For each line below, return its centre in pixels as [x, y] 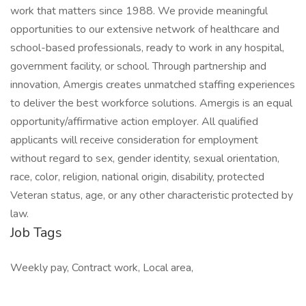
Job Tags [36, 233]
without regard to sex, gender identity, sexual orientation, [145, 158]
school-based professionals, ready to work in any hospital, [147, 48]
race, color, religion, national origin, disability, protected [137, 177]
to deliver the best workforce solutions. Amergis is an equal [151, 103]
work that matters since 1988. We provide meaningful [139, 11]
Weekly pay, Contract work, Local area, [102, 268]
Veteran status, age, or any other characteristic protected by [152, 195]
